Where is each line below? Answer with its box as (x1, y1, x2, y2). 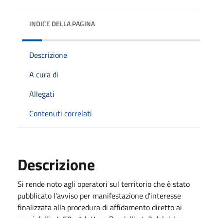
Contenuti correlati (29, 107, 92, 119)
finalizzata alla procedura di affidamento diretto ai (18, 201, 182, 213)
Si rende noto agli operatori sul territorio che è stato (18, 178, 190, 190)
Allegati (29, 88, 54, 100)
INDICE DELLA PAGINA (29, 18, 95, 29)
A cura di (29, 68, 58, 80)
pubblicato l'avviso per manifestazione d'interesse (18, 189, 181, 201)
